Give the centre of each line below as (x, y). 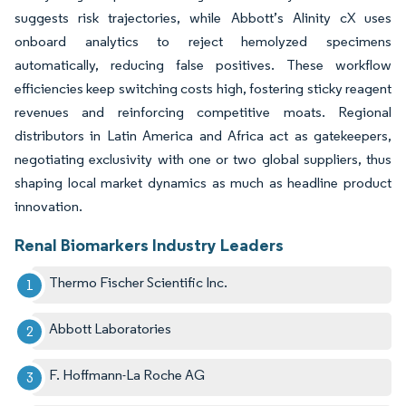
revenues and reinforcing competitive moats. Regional (203, 112)
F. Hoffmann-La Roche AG (127, 375)
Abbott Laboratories (111, 329)
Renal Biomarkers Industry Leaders (149, 245)
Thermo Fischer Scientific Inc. (139, 283)
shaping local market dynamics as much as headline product (203, 183)
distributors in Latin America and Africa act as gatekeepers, (203, 136)
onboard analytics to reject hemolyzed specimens (203, 42)
